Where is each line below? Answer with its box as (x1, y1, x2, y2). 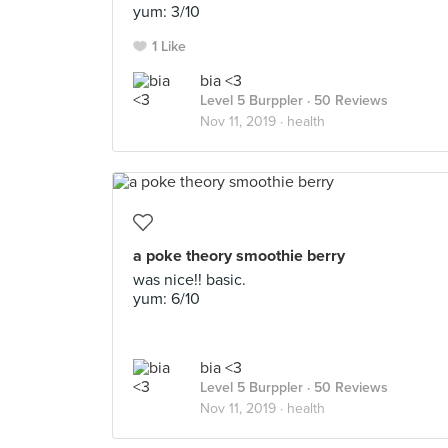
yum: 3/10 (133, 2, 200, 22)
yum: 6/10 (133, 289, 200, 309)
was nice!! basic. (133, 270, 246, 290)
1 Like (152, 38, 186, 55)
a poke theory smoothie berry (133, 246, 345, 266)
